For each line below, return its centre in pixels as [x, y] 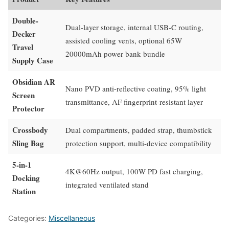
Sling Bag [28, 143]
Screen [24, 95]
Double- [25, 21]
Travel [23, 47]
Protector [28, 109]
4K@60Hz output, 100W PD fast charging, [134, 171]
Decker [24, 34]
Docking [26, 178]
